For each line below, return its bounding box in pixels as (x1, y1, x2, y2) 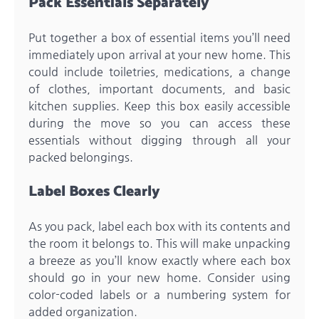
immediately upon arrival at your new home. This (28, 47, 291, 61)
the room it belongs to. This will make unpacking (28, 236, 291, 250)
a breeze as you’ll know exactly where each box (28, 253, 291, 267)
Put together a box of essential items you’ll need (28, 30, 291, 44)
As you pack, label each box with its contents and (28, 219, 291, 233)
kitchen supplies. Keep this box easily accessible (28, 98, 291, 113)
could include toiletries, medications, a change (28, 64, 291, 78)
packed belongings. (28, 150, 133, 164)
